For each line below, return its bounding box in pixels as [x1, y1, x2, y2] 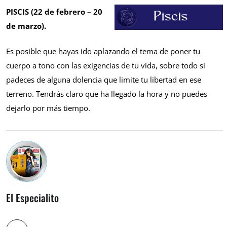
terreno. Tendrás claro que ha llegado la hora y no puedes [6, 89, 207, 99]
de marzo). [6, 20, 48, 31]
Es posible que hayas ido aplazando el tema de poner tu [6, 46, 200, 57]
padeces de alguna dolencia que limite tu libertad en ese [6, 74, 201, 85]
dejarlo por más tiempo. [6, 103, 90, 113]
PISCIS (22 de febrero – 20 [6, 6, 102, 17]
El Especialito [6, 190, 59, 206]
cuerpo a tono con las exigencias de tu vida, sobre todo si [6, 60, 205, 71]
